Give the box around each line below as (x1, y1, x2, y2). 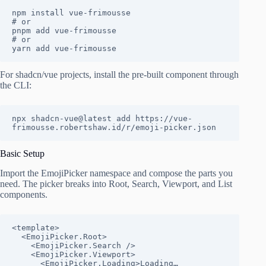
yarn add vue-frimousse (12, 43, 116, 53)
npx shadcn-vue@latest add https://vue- (12, 113, 192, 123)
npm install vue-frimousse (12, 8, 131, 17)
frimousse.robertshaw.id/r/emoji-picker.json (12, 122, 216, 132)
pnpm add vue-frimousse (12, 26, 116, 35)
